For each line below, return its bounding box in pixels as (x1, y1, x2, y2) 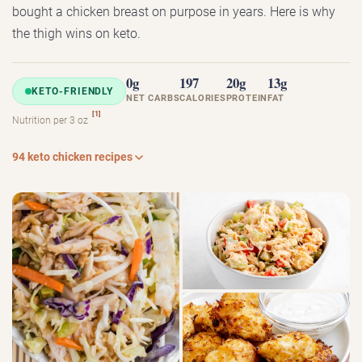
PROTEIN (225, 93, 268, 104)
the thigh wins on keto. (12, 26, 141, 42)
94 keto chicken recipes (12, 150, 133, 165)
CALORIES (179, 93, 226, 104)
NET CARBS (126, 93, 180, 104)
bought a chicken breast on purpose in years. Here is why (12, 4, 335, 20)
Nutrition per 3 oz (12, 115, 90, 127)
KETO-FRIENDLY (32, 85, 114, 97)
